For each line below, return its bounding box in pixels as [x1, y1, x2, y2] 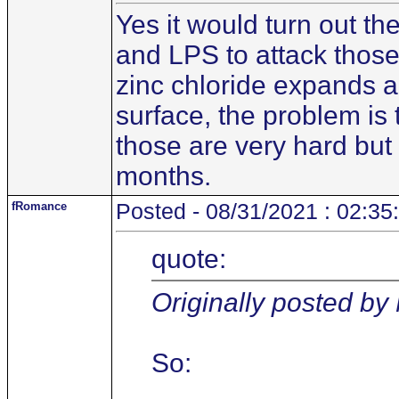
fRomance [12, 199, 67, 213]
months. [116, 161, 211, 191]
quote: [151, 243, 226, 273]
